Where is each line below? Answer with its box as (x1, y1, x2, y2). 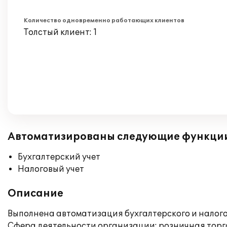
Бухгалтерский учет (18, 152, 100, 162)
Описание (8, 187, 63, 200)
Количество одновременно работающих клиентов (24, 17, 184, 24)
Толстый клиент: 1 (24, 27, 97, 37)
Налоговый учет (18, 164, 84, 174)
